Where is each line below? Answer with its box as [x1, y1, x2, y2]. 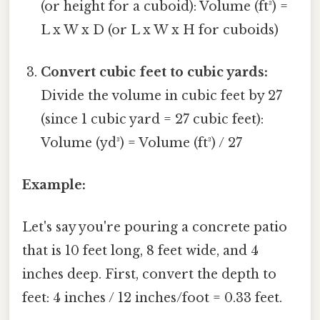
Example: [22, 177, 86, 194]
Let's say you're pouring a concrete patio [22, 219, 287, 236]
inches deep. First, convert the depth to [22, 266, 276, 283]
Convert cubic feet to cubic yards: [41, 64, 269, 80]
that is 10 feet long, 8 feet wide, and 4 [22, 243, 259, 259]
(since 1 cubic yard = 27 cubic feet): [41, 111, 264, 127]
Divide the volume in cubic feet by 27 [41, 87, 283, 104]
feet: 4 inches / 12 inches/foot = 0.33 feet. [22, 290, 282, 306]
